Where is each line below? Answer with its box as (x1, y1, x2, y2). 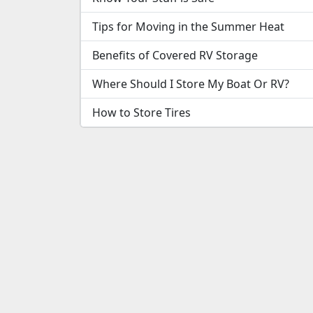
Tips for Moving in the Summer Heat (92, 19, 284, 35)
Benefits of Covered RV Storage (92, 48, 258, 64)
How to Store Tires (92, 105, 191, 121)
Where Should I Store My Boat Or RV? (92, 76, 289, 92)
